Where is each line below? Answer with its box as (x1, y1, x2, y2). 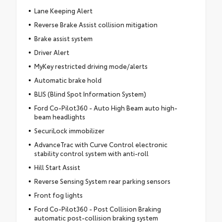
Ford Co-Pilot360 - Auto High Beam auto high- (34, 103, 177, 112)
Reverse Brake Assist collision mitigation (34, 20, 158, 29)
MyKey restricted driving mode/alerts (34, 61, 148, 71)
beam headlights (34, 112, 85, 121)
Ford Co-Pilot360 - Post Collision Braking (34, 204, 161, 214)
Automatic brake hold (34, 75, 102, 85)
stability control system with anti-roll (34, 149, 149, 158)
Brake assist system (34, 34, 93, 43)
